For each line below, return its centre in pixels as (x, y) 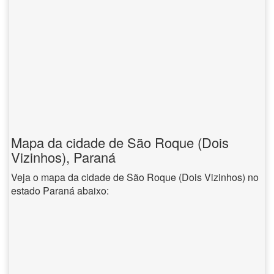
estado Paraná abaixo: (60, 191)
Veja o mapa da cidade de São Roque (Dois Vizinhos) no (135, 177)
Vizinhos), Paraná (63, 157)
